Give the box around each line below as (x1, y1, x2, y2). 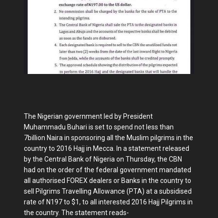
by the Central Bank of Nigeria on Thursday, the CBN (24, 155, 182, 163)
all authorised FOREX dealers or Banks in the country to (24, 177, 191, 184)
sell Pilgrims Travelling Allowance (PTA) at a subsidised (24, 187, 192, 195)
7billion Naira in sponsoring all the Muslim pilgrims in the (24, 134, 193, 142)
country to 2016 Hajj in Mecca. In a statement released (24, 145, 189, 152)
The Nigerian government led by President (24, 112, 153, 120)
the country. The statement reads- (24, 209, 129, 217)
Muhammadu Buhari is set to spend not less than (24, 123, 174, 131)
